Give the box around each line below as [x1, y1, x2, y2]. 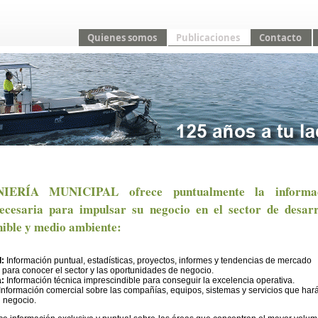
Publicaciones [175, 31, 240, 44]
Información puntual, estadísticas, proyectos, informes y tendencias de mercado [4, 256, 312, 265]
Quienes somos [87, 31, 157, 44]
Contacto [258, 31, 302, 44]
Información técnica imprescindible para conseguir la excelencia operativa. [4, 275, 295, 285]
